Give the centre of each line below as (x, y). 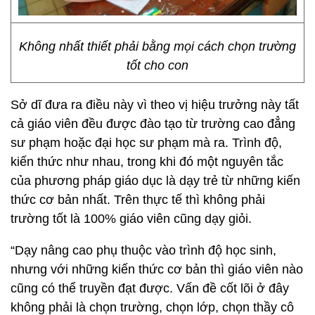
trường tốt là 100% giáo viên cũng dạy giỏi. (131, 219)
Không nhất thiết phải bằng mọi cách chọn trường (157, 46)
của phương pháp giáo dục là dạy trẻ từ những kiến (155, 181)
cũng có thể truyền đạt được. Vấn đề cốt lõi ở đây (150, 288)
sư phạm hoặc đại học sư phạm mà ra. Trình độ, (146, 143)
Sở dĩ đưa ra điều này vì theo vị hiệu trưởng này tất (155, 105)
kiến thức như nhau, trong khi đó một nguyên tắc (147, 162)
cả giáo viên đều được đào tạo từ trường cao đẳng (153, 124)
